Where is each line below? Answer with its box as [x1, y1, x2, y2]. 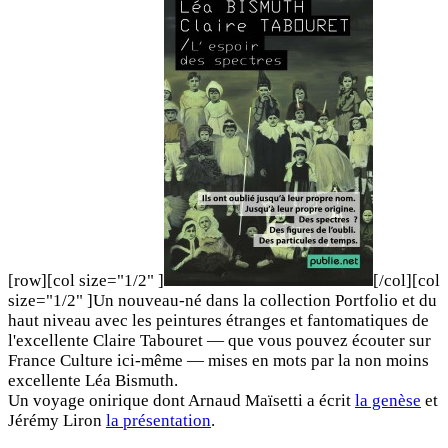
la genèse [355, 390, 421, 410]
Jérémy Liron [8, 410, 106, 430]
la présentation [106, 410, 211, 430]
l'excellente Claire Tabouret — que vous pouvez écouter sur [8, 330, 431, 350]
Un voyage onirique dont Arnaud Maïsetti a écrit [8, 390, 355, 410]
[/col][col [373, 270, 440, 290]
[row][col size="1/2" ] [8, 270, 164, 290]
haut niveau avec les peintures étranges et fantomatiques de [8, 310, 429, 330]
